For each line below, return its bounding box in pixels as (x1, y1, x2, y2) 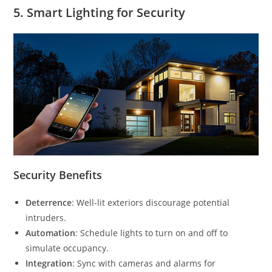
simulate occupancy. (25, 242, 109, 254)
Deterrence (25, 197, 72, 209)
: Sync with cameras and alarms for (72, 257, 216, 270)
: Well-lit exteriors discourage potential (72, 197, 230, 209)
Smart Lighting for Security (27, 4, 186, 21)
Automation (25, 227, 76, 239)
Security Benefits (13, 168, 103, 183)
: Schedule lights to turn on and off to (75, 227, 228, 239)
